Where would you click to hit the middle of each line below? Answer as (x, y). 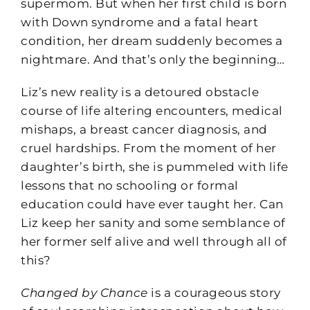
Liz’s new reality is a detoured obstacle (140, 92)
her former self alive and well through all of (154, 241)
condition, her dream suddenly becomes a (152, 40)
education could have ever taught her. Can (152, 204)
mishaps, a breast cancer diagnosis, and (144, 129)
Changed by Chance (84, 292)
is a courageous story (214, 292)
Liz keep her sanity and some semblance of (153, 222)
